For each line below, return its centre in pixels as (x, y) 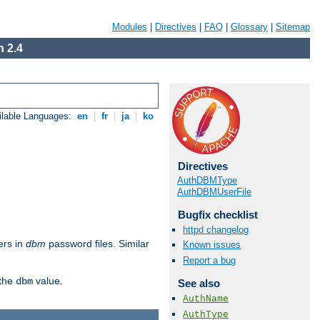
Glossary (249, 27)
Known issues (212, 245)
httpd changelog (216, 230)
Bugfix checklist (217, 215)
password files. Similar (97, 244)
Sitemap (293, 27)
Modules (130, 27)
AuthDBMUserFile (214, 192)
